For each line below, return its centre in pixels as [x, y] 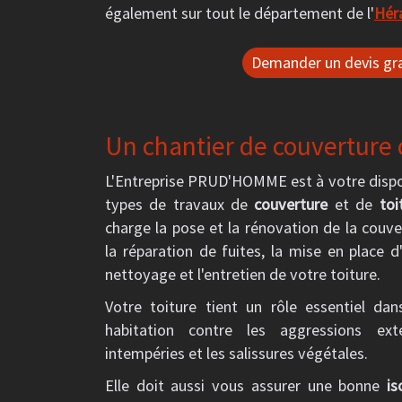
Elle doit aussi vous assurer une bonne [246, 385]
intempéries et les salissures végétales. [236, 353]
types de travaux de [180, 204]
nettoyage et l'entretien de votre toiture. [243, 274]
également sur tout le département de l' [240, 13]
